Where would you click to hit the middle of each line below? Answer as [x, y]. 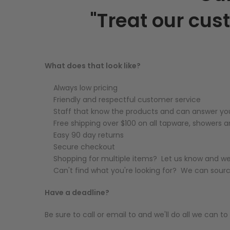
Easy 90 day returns [89, 135]
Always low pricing [85, 88]
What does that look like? [93, 66]
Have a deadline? [77, 193]
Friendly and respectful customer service [127, 100]
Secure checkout [84, 147]
